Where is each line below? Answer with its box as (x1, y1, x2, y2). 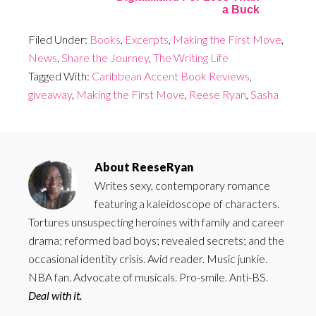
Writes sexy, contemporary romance (95, 178, 270, 193)
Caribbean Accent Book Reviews (92, 69, 250, 83)
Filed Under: (28, 32, 90, 47)
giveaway (28, 87, 72, 102)
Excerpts (125, 32, 169, 47)
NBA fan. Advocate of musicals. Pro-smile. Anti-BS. (28, 270, 268, 284)
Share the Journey (61, 51, 149, 65)
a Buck (222, 4, 260, 16)
